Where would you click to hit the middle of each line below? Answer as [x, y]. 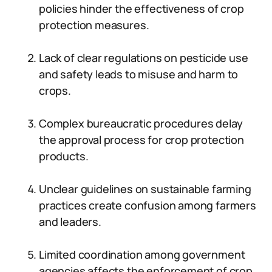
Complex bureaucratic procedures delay [141, 123]
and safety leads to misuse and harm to [139, 74]
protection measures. [94, 25]
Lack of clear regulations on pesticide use [144, 58]
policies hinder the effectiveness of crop [141, 8]
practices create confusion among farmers [148, 205]
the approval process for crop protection [141, 140]
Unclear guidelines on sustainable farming [145, 189]
